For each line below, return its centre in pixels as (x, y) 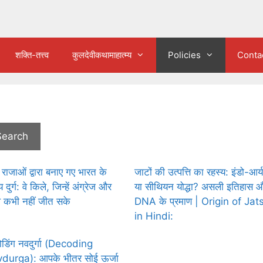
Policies (184, 55)
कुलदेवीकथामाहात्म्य (102, 55)
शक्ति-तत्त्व (32, 55)
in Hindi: (154, 216)
